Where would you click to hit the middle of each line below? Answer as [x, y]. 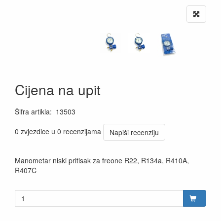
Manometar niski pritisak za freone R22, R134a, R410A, [102, 161]
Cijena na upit [58, 90]
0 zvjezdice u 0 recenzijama [58, 131]
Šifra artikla [32, 112]
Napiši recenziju [134, 132]
